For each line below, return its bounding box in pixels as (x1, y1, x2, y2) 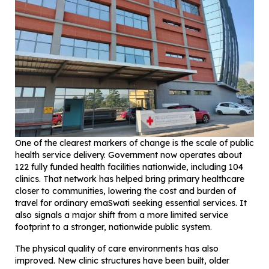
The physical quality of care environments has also (15, 243, 219, 255)
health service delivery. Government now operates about (15, 150, 242, 161)
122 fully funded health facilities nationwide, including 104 (15, 162, 243, 173)
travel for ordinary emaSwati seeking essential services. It (15, 198, 247, 209)
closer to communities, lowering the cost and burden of (15, 186, 236, 197)
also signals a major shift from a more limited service (15, 210, 228, 221)
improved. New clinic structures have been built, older (15, 255, 229, 267)
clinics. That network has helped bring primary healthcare (15, 174, 244, 185)
